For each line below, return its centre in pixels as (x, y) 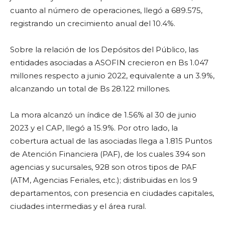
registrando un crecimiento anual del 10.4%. (93, 23)
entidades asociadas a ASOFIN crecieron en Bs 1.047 (109, 63)
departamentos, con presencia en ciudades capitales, (112, 193)
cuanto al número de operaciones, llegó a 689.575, (106, 10)
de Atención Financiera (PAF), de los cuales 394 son (108, 154)
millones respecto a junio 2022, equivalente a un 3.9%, (112, 76)
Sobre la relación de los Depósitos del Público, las (104, 49)
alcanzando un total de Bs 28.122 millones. (90, 89)
